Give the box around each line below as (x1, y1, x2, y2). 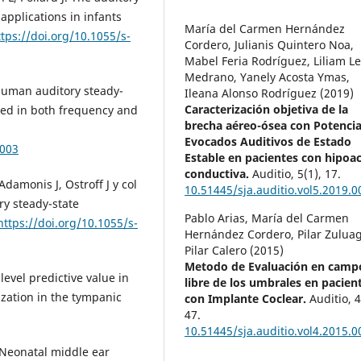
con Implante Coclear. (185, 291, 310, 307)
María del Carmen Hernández (185, 21, 346, 37)
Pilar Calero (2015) (185, 243, 284, 259)
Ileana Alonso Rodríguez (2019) (185, 85, 355, 102)
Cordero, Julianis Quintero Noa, (185, 37, 355, 53)
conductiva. (185, 166, 253, 182)
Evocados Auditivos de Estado (185, 134, 352, 150)
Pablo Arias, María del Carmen (185, 210, 350, 226)
